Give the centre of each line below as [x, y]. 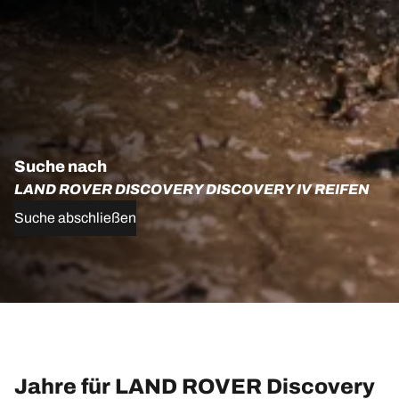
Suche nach [61, 166]
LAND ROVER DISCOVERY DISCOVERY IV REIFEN [192, 189]
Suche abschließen [75, 217]
